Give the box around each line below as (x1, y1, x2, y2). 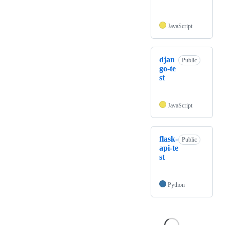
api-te (159, 144, 178, 153)
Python (168, 181, 185, 189)
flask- (159, 135, 178, 144)
